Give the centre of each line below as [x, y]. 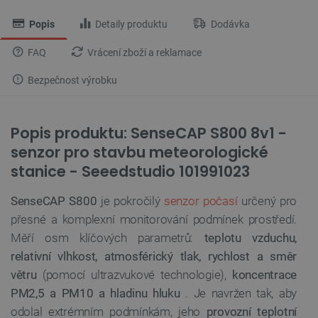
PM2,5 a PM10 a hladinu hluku [95, 293]
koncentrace [264, 274]
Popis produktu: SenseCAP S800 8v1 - [149, 133]
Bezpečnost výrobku [71, 80]
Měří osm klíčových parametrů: [108, 237]
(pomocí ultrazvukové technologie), [134, 274]
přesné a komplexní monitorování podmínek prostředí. [154, 219]
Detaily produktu [130, 24]
